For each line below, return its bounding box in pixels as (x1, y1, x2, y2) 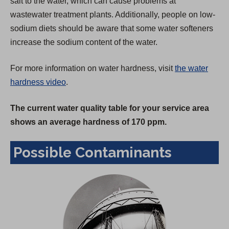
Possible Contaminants (13, 144, 172, 162)
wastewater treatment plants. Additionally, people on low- (10, 10, 215, 19)
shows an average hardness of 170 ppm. (10, 118, 167, 127)
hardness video (10, 78, 66, 87)
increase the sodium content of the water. (10, 38, 157, 47)
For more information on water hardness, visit (10, 64, 175, 73)
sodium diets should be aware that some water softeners (10, 24, 213, 33)
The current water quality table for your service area (10, 104, 209, 113)
